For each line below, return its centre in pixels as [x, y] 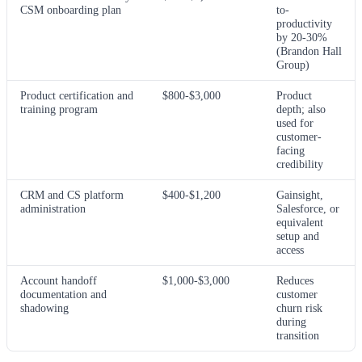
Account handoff [59, 280]
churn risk [299, 307]
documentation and [63, 294]
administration [53, 208]
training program [59, 109]
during [291, 321]
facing [290, 150]
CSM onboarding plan [71, 9]
